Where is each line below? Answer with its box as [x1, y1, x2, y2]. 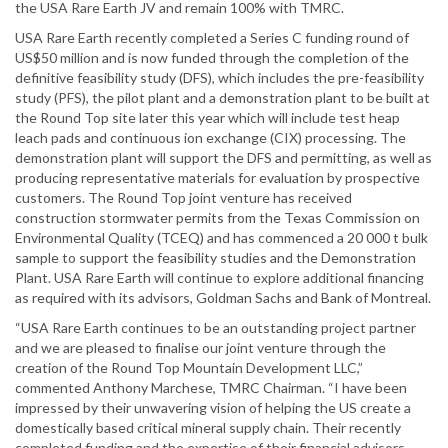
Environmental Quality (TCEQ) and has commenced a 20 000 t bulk [15, 229, 428, 247]
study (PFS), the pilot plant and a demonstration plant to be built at [15, 89, 430, 107]
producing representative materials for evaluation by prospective [15, 169, 420, 187]
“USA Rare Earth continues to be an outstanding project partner [15, 319, 416, 337]
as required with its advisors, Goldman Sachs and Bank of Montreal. [15, 289, 431, 307]
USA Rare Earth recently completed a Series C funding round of [15, 29, 409, 47]
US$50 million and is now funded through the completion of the [15, 49, 409, 67]
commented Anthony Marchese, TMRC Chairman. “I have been [15, 379, 407, 397]
